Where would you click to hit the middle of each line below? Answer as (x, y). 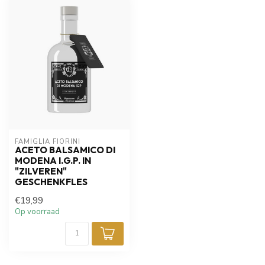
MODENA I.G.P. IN (53, 160)
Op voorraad (37, 211)
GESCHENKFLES (51, 182)
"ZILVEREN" (41, 171)
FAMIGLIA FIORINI (48, 141)
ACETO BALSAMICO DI (65, 150)
